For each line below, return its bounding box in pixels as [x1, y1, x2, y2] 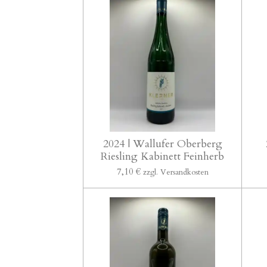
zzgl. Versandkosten [142, 166, 209, 178]
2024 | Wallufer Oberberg [103, 136, 222, 151]
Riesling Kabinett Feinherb [101, 148, 225, 164]
